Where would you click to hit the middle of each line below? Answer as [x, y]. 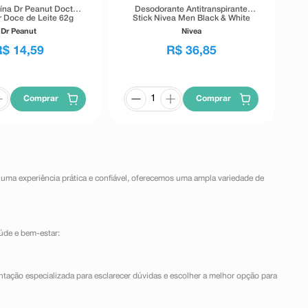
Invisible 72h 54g [191, 27]
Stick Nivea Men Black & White [191, 19]
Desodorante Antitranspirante [191, 10]
